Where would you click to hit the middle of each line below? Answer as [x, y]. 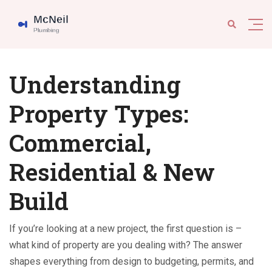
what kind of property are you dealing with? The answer [126, 245]
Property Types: [99, 114]
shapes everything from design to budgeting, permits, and [131, 261]
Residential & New [112, 172]
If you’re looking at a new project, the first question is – [125, 229]
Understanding [95, 84]
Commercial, [80, 143]
